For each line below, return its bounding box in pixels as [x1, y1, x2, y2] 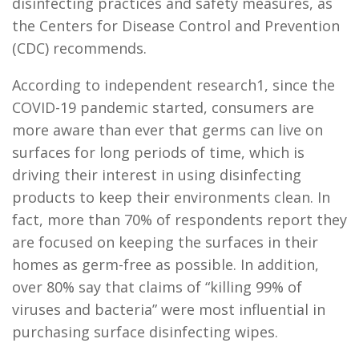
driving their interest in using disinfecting [12, 165, 301, 184]
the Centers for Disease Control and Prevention [12, 16, 340, 35]
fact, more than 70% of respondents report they [12, 210, 347, 229]
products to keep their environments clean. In [12, 188, 330, 207]
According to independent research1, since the [12, 75, 335, 95]
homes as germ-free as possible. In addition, [12, 255, 319, 274]
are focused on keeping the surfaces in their [12, 232, 318, 252]
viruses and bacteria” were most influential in [12, 300, 325, 319]
